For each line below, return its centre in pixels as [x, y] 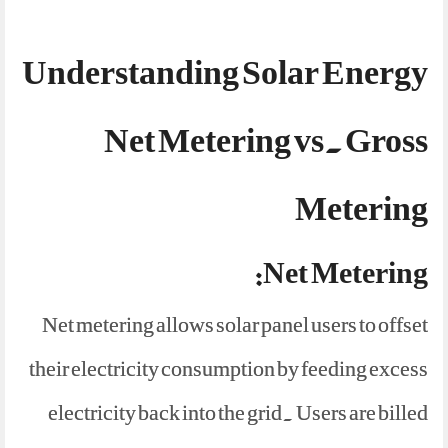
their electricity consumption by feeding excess [228, 369]
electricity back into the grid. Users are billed [238, 413]
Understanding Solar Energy [225, 73]
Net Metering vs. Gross [266, 141]
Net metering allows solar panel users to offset [235, 325]
